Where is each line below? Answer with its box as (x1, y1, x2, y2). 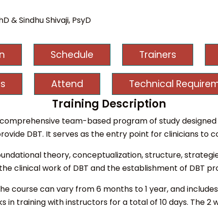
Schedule (51, 48, 93, 61)
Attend (51, 77, 83, 91)
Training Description (52, 96, 166, 111)
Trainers (139, 48, 176, 61)
